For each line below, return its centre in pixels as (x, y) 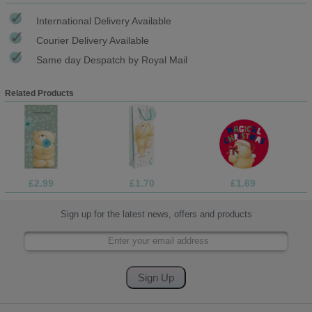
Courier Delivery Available (93, 40)
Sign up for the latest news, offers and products (156, 214)
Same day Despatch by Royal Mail (112, 60)
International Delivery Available (104, 21)
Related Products (39, 93)
